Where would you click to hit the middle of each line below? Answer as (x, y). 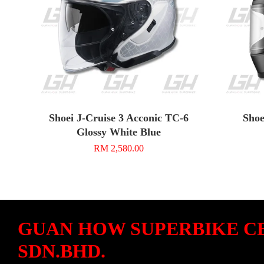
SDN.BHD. (62, 251)
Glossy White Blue (119, 132)
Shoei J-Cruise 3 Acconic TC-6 (119, 118)
